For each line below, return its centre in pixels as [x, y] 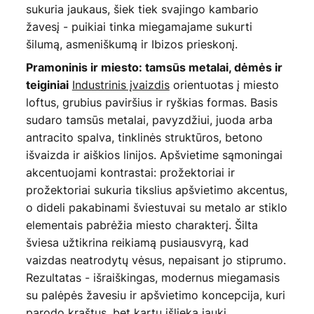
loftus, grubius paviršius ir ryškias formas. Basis [151, 102]
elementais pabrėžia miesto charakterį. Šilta [142, 225]
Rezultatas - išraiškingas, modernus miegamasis [152, 277]
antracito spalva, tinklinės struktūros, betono [144, 137]
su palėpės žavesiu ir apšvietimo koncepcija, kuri [155, 295]
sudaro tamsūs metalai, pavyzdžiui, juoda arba [149, 120]
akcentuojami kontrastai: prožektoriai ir [130, 172]
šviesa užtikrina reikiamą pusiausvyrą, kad [137, 242]
